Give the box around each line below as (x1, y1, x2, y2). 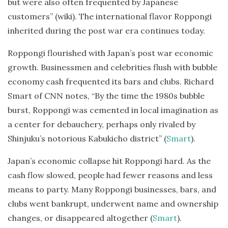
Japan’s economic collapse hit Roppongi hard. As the (8, 155, 211, 166)
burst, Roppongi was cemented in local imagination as (8, 104, 218, 115)
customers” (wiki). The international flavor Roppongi (8, 11, 212, 21)
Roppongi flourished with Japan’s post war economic (8, 47, 213, 58)
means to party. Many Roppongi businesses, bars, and (8, 184, 216, 194)
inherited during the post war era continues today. (8, 25, 205, 36)
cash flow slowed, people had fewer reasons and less (8, 169, 213, 180)
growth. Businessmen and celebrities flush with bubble (8, 62, 217, 72)
